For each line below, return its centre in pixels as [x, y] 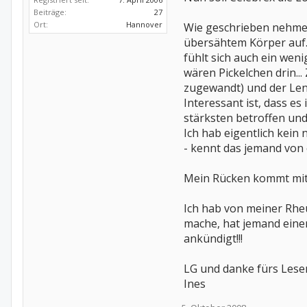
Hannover [144, 24]
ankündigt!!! [213, 238]
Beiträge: [50, 12]
